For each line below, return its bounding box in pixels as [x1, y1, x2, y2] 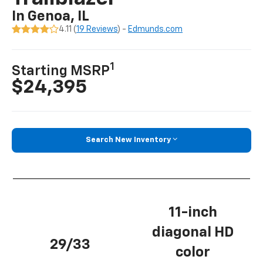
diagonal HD [152, 225, 234, 240]
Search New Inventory [86, 136, 171, 144]
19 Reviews [76, 25, 118, 34]
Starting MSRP [12, 64, 110, 79]
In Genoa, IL [12, 9, 90, 24]
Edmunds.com [128, 25, 183, 34]
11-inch [168, 205, 217, 220]
